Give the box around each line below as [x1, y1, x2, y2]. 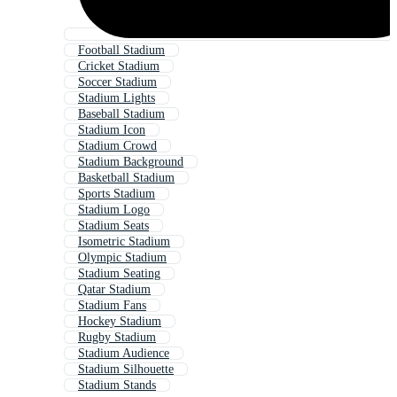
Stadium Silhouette [78, 362, 174, 377]
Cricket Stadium [78, 59, 160, 74]
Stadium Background [78, 155, 183, 169]
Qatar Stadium [78, 283, 151, 297]
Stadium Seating [78, 267, 160, 281]
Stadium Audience [78, 346, 169, 361]
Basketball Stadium [78, 171, 175, 185]
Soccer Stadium [78, 75, 157, 90]
